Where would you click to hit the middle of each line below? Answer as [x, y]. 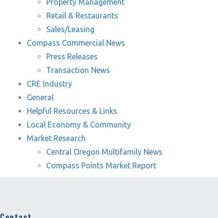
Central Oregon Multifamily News [104, 152]
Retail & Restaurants [82, 16]
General [40, 97]
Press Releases [72, 56]
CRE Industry [49, 84]
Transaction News [78, 70]
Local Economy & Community [79, 125]
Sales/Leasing [70, 29]
